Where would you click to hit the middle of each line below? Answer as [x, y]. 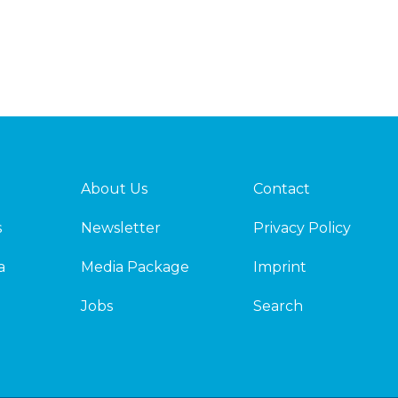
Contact [282, 188]
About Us [115, 188]
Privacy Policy [302, 227]
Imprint [280, 267]
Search [279, 306]
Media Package [135, 267]
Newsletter [121, 227]
